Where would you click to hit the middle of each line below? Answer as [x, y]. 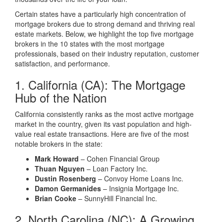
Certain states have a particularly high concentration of [100, 14]
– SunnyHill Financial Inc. [117, 198]
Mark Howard [57, 159]
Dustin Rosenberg [65, 178]
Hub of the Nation [61, 97]
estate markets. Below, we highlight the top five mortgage [104, 34]
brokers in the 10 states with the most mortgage [90, 44]
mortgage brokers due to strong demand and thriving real [105, 24]
